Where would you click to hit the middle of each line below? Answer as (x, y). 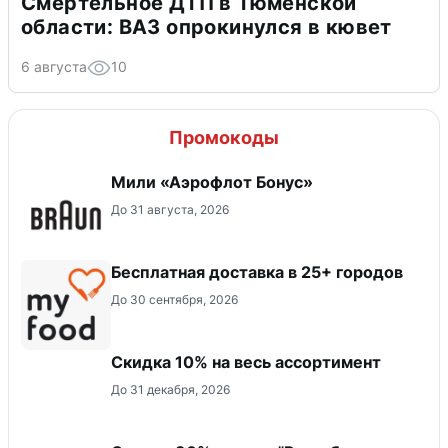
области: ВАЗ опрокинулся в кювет (206, 26)
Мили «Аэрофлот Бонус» (212, 181)
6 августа (54, 66)
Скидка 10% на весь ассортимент (246, 361)
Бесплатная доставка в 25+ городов (257, 271)
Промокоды (224, 137)
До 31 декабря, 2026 (170, 389)
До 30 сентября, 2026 (174, 299)
